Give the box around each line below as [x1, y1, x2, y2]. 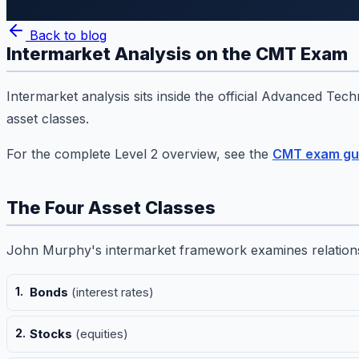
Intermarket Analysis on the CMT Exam [6, 43, 348, 65]
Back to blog [26, 27, 107, 44]
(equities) [72, 326, 128, 342]
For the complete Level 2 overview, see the [6, 146, 272, 163]
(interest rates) [68, 284, 154, 301]
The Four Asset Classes [6, 197, 216, 219]
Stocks [30, 326, 72, 342]
